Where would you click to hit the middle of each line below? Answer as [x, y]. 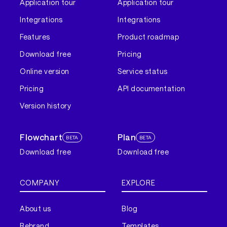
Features [35, 37]
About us [35, 209]
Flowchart [41, 137]
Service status [143, 71]
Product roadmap [148, 37]
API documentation [152, 89]
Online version [45, 71]
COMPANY [40, 182]
